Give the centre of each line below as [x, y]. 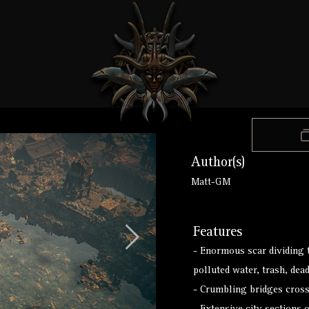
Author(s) [218, 163]
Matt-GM [211, 183]
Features [218, 233]
